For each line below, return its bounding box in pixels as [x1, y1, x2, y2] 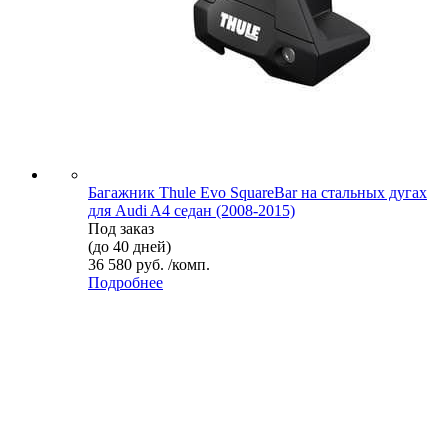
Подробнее [88, 273, 163, 291]
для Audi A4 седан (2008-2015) [88, 201, 295, 219]
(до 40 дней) [88, 237, 171, 255]
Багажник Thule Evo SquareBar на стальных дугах [88, 183, 427, 201]
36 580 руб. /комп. [88, 255, 210, 273]
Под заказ [88, 219, 154, 237]
